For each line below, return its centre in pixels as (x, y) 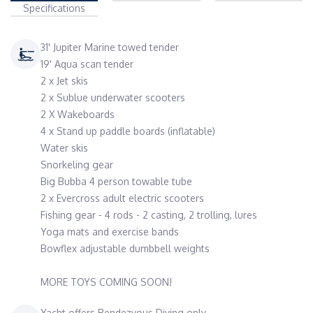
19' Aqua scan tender (87, 64)
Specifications (54, 8)
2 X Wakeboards (78, 114)
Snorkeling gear (77, 165)
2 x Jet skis (64, 81)
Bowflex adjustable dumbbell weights (125, 248)
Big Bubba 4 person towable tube (116, 181)
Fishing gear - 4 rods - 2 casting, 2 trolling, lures (149, 215)
